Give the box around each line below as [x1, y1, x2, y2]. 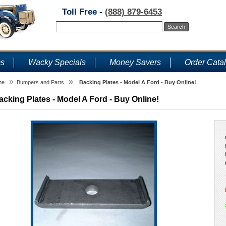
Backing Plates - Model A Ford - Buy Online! [79, 79, 196, 85]
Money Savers [109, 58, 161, 67]
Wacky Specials [28, 58, 86, 67]
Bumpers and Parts [17, 79, 64, 85]
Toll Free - [62, 7, 105, 17]
